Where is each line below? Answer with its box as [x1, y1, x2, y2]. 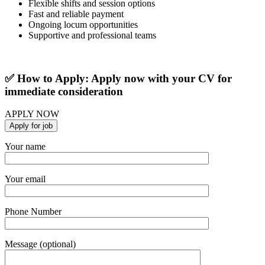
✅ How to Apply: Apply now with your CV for [5, 72, 232, 85]
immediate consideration [5, 85, 123, 98]
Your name [5, 141, 46, 152]
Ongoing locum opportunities [28, 19, 138, 30]
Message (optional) [5, 239, 76, 250]
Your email [5, 174, 46, 185]
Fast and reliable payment [28, 8, 124, 19]
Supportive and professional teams [28, 30, 156, 40]
